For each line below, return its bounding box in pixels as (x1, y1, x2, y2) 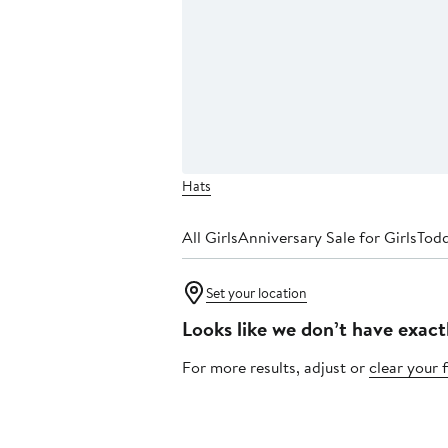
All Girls (182, 226, 238, 249)
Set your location (206, 283, 307, 304)
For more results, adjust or (182, 356, 369, 379)
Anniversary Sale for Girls (238, 226, 417, 249)
